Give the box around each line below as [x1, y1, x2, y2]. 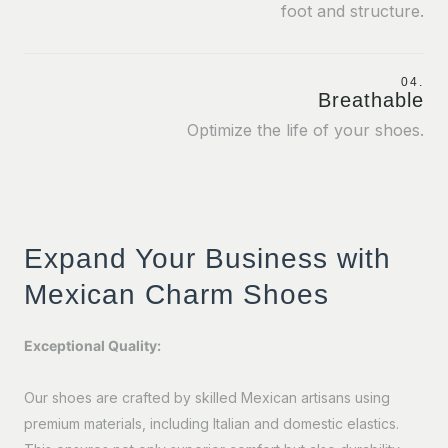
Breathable [318, 88, 424, 111]
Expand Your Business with [24, 242, 391, 274]
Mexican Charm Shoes [24, 278, 329, 310]
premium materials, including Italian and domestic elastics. [24, 414, 399, 432]
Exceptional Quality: [24, 336, 161, 354]
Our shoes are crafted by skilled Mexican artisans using [24, 388, 390, 406]
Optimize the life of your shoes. [187, 119, 424, 140]
